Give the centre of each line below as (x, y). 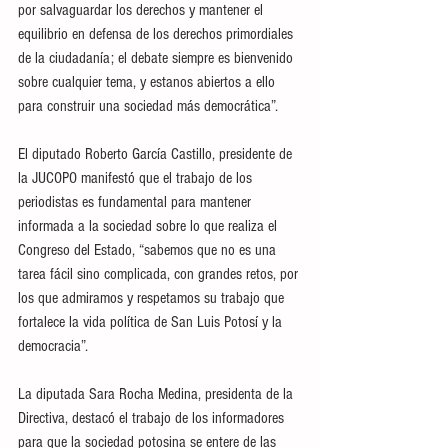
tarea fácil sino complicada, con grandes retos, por (160, 274)
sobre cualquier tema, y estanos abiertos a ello (148, 82)
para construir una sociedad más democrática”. (148, 106)
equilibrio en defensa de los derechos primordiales (157, 34)
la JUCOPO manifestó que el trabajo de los (137, 178)
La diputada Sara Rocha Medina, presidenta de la (157, 394)
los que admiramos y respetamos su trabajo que (153, 298)
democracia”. (53, 346)
